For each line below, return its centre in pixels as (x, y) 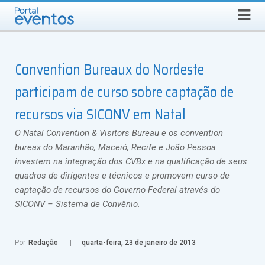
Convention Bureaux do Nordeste (109, 70)
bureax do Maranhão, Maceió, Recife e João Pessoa (115, 147)
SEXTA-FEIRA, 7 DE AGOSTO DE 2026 (79, 9)
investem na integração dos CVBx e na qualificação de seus (131, 161)
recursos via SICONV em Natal (100, 115)
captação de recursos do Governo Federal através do (117, 190)
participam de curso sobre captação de (124, 92)
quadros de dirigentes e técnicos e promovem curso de (122, 176)
